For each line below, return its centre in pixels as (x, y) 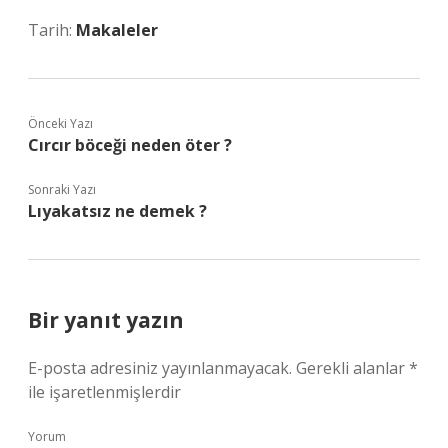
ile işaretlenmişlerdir (104, 392)
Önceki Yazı (60, 123)
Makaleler (117, 30)
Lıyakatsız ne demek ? (117, 211)
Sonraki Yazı (62, 189)
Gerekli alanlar (352, 368)
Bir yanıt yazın (106, 320)
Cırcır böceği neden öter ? (130, 145)
